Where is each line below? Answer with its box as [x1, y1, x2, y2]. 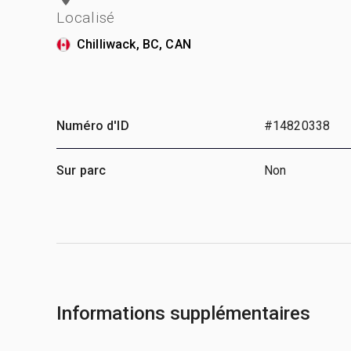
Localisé [56, 8, 115, 27]
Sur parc [56, 162, 107, 178]
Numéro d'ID [56, 118, 129, 133]
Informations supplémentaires [56, 302, 310, 324]
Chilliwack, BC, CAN [77, 36, 191, 52]
